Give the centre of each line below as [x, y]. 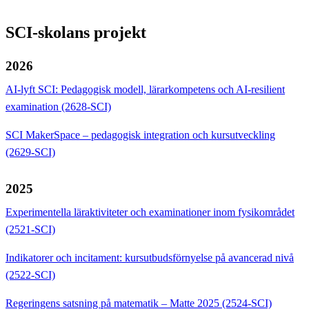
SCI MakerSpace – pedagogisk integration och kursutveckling [140, 134]
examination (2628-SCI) [58, 106]
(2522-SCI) [30, 275]
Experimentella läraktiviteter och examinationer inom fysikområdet [150, 212]
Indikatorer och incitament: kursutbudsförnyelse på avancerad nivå [150, 257]
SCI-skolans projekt [76, 32]
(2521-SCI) [30, 229]
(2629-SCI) [30, 152]
